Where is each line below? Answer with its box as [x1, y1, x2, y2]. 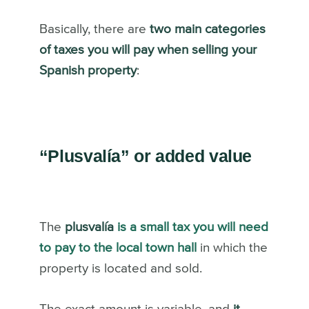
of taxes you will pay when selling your [39, 43, 257, 57]
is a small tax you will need [113, 220, 268, 234]
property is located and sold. [39, 261, 206, 275]
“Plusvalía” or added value [39, 146, 252, 166]
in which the [196, 241, 268, 255]
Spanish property [39, 63, 137, 77]
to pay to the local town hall [39, 241, 197, 255]
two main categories [146, 22, 266, 36]
